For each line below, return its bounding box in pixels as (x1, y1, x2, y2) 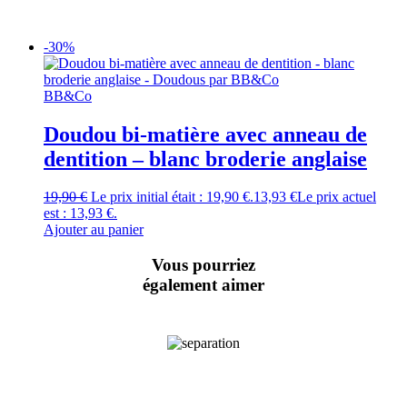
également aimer (143, 275, 264, 295)
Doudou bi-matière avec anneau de (44, 122, 367, 146)
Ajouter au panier (44, 222, 144, 238)
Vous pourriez (152, 255, 255, 275)
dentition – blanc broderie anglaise (44, 146, 367, 171)
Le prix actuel (297, 189, 376, 205)
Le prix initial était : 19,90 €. (91, 189, 253, 205)
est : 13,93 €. (44, 205, 117, 222)
